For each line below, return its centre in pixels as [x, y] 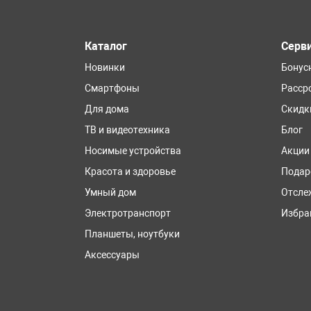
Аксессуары [112, 255]
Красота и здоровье [130, 172]
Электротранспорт [128, 213]
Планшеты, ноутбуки [132, 234]
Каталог [106, 47]
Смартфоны [112, 89]
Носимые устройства [133, 151]
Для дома [107, 109]
